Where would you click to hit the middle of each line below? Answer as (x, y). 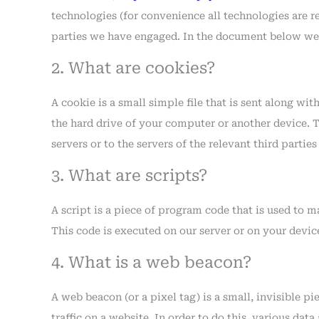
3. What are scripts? (129, 176)
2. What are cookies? (133, 68)
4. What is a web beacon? (151, 262)
